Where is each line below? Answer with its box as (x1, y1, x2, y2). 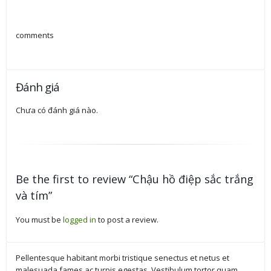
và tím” (16, 188, 52, 203)
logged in (63, 214, 96, 225)
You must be (16, 214, 63, 225)
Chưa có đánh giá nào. (16, 104, 98, 116)
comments (16, 29, 54, 41)
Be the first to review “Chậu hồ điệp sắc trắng (16, 171, 253, 186)
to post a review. (96, 214, 158, 225)
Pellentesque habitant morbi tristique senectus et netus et (16, 252, 229, 263)
